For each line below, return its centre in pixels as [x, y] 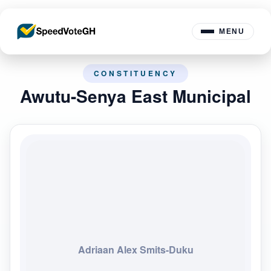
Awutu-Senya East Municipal [135, 96]
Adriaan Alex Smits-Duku [135, 249]
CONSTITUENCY [135, 73]
